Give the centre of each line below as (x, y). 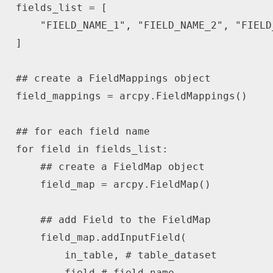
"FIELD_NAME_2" (180, 26)
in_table (64, 255)
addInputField (140, 238)
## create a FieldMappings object (113, 79)
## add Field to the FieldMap (125, 220)
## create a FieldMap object (122, 167)
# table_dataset (171, 255)
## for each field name (83, 132)
